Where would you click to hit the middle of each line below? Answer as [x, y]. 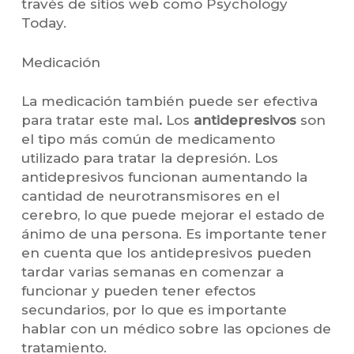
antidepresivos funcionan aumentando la [164, 177]
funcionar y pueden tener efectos [138, 291]
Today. [43, 23]
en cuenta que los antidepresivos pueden [166, 253]
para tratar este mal [90, 121]
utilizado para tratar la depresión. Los [149, 158]
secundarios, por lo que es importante [154, 310]
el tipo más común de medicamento [148, 139]
